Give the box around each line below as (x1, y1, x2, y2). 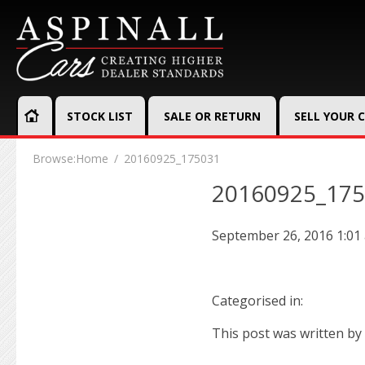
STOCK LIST (67, 108, 134, 124)
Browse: (33, 151, 76, 166)
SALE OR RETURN (164, 108, 261, 124)
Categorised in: (212, 291, 303, 310)
